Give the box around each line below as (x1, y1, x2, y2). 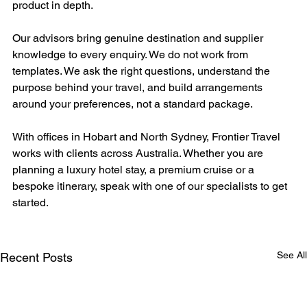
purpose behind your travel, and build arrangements (12, 81, 265, 95)
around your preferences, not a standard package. (12, 97, 253, 111)
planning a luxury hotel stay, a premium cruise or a (12, 163, 257, 177)
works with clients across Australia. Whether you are (12, 147, 266, 160)
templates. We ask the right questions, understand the (12, 64, 273, 78)
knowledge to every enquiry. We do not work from (12, 48, 251, 62)
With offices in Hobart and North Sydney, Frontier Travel (12, 130, 283, 144)
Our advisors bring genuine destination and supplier (12, 32, 266, 45)
